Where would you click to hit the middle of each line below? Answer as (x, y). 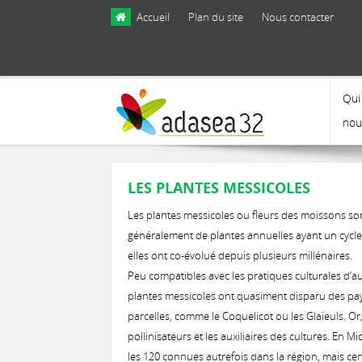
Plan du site (216, 17)
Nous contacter (298, 17)
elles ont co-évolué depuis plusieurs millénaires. (240, 255)
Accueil (153, 17)
